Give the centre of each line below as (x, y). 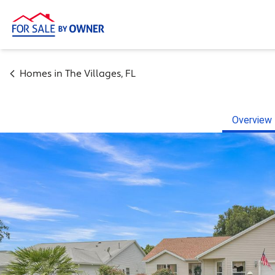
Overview (252, 120)
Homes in (42, 74)
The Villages (93, 74)
